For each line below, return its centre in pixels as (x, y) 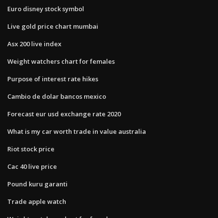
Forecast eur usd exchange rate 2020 (64, 114)
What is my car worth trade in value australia (77, 131)
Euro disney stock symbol (46, 9)
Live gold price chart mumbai (53, 26)
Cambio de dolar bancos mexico (57, 96)
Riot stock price (31, 149)
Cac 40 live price (32, 166)
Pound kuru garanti (37, 184)
